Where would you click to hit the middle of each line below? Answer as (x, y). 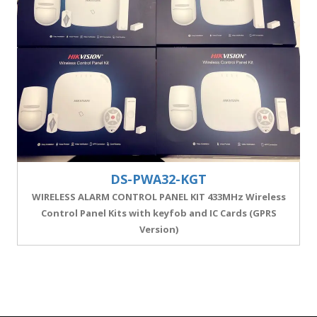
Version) (158, 229)
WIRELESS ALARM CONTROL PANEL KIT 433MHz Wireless (158, 197)
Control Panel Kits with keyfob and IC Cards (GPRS (158, 213)
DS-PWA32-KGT (158, 179)
